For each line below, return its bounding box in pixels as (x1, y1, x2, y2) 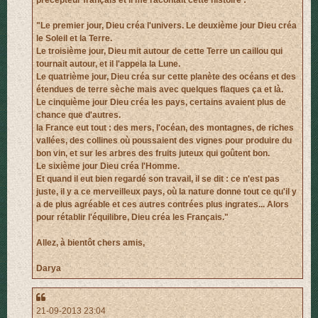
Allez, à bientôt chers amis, (36, 237, 145, 248)
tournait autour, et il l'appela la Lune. (36, 58, 180, 69)
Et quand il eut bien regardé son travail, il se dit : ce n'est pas (36, 173, 280, 184)
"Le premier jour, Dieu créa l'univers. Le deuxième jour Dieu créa (36, 20, 297, 31)
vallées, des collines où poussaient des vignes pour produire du (36, 135, 292, 146)
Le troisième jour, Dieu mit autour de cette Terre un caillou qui (36, 45, 283, 56)
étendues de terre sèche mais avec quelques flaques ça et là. (36, 84, 283, 94)
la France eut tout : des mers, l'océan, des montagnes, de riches (36, 122, 294, 133)
